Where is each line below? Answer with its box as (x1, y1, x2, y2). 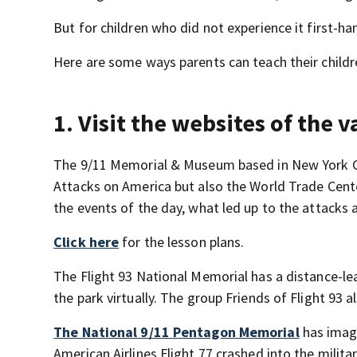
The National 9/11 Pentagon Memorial (53, 323, 300, 342)
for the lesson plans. (119, 233, 245, 252)
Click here (53, 233, 120, 252)
